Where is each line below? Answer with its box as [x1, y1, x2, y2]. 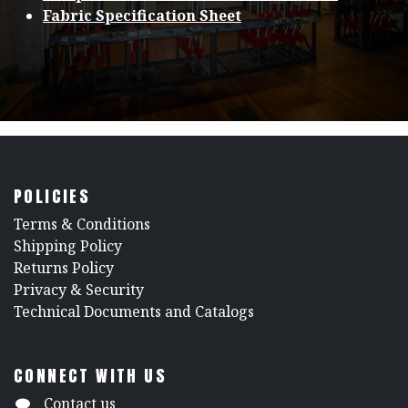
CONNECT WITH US [14, 363, 167, 389]
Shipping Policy [14, 236, 122, 257]
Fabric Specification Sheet [43, 5, 241, 26]
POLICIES [14, 184, 91, 209]
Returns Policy [14, 258, 114, 279]
